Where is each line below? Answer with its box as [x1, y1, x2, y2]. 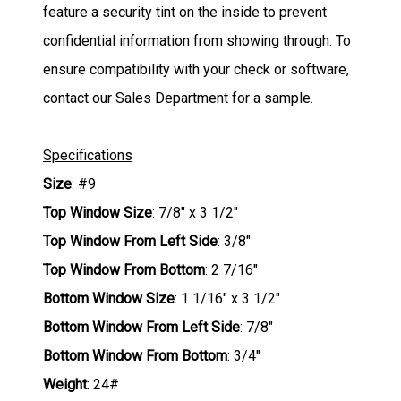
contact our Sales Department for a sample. [43, 89, 313, 107]
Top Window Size [43, 203, 152, 221]
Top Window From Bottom [43, 260, 205, 278]
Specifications [43, 146, 132, 164]
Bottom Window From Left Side [43, 318, 240, 336]
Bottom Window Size [43, 289, 175, 307]
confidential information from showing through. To [43, 31, 351, 49]
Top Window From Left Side [43, 232, 218, 250]
